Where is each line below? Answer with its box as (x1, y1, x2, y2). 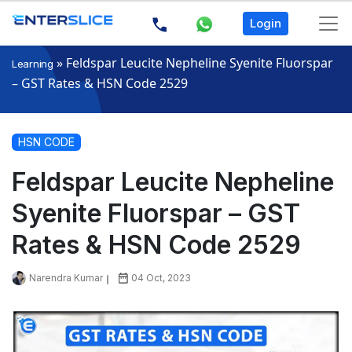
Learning (12, 57, 53, 70)
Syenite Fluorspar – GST (12, 198, 300, 229)
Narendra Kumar (29, 272, 103, 284)
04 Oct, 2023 (131, 272, 191, 284)
